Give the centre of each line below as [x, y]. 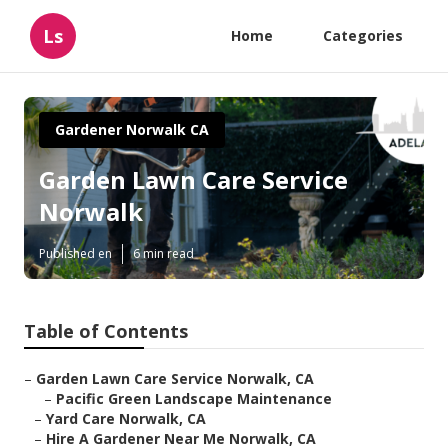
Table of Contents [106, 331]
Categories [363, 35]
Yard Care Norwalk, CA [126, 419]
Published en [75, 254]
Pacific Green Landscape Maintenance [194, 399]
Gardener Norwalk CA [132, 129]
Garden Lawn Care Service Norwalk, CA [175, 379]
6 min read [163, 254]
